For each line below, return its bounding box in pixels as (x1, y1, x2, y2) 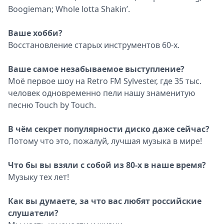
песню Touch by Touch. (8, 99, 96, 110)
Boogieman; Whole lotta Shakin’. (8, 3, 130, 14)
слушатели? (8, 207, 58, 218)
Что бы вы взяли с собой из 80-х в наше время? (8, 159, 206, 170)
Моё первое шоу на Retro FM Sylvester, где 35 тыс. (8, 75, 201, 86)
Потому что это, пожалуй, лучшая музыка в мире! (8, 135, 202, 146)
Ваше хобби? (8, 27, 62, 38)
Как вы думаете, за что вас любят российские (8, 195, 201, 206)
